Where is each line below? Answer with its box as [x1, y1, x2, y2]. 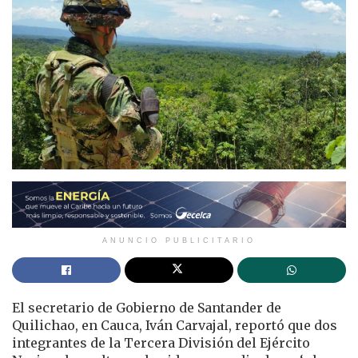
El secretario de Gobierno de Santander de [12, 300, 281, 316]
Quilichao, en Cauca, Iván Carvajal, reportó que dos [12, 317, 337, 334]
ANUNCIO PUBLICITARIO [102, 237, 256, 245]
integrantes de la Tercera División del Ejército [12, 335, 310, 352]
